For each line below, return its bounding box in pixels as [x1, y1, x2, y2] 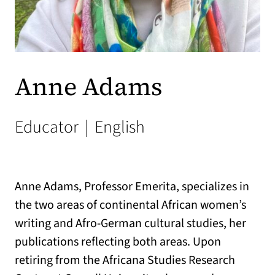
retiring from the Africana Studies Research [15, 251, 235, 269]
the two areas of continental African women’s [15, 196, 246, 214]
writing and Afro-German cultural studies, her [15, 214, 246, 232]
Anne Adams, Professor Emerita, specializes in [15, 177, 249, 195]
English [91, 114, 145, 139]
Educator [15, 114, 82, 139]
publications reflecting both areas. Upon [15, 233, 221, 250]
